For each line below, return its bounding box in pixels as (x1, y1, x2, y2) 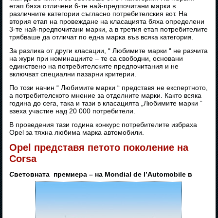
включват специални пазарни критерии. (9, 70, 137, 78)
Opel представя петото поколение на (9, 142, 189, 153)
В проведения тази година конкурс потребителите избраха (9, 121, 198, 129)
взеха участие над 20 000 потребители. (9, 107, 136, 115)
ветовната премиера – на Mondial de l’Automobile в (14, 170, 193, 179)
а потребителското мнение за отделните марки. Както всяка (9, 91, 202, 100)
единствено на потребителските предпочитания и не (9, 62, 179, 71)
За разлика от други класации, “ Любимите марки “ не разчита (9, 47, 208, 55)
